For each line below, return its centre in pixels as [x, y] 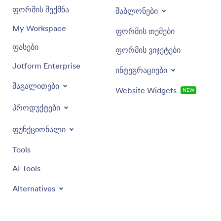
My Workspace [39, 28]
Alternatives [34, 188]
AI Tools [26, 168]
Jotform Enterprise [46, 65]
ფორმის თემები [145, 31]
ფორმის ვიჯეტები [148, 50]
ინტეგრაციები [141, 70]
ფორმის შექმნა [41, 9]
